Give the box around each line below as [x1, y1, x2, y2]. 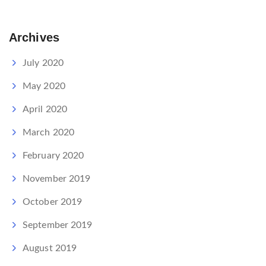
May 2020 [23, 81, 65, 91]
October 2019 [23, 197, 83, 207]
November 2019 [23, 174, 91, 184]
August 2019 [23, 243, 77, 254]
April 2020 [23, 104, 67, 115]
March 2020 [23, 128, 74, 138]
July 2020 [23, 58, 64, 68]
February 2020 [23, 151, 84, 161]
